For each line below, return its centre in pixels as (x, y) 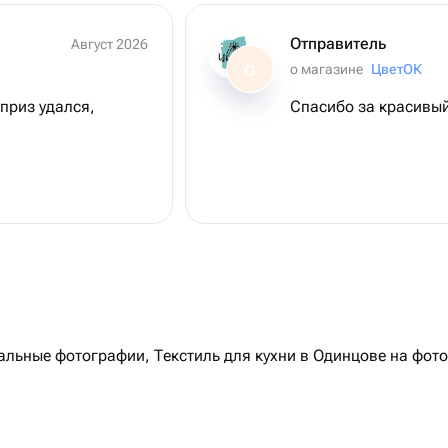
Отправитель (338, 43)
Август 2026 (114, 44)
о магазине (326, 69)
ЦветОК (396, 69)
